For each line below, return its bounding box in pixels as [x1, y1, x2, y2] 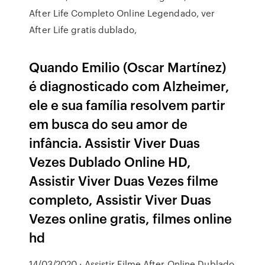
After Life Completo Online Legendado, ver [29, 7, 215, 20]
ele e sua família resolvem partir [29, 95, 226, 114]
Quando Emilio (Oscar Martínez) [29, 57, 227, 76]
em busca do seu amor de [29, 114, 188, 132]
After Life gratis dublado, [29, 23, 137, 36]
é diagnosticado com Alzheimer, [29, 76, 230, 95]
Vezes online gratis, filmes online [29, 209, 232, 227]
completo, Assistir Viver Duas [29, 190, 212, 208]
